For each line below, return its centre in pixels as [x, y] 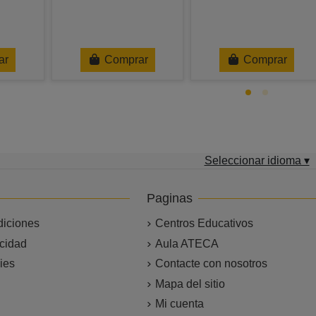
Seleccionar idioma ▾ [257, 161]
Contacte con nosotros [211, 264]
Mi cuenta [179, 304]
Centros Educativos [204, 224]
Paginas [169, 199]
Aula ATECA [187, 243]
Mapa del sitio [190, 284]
